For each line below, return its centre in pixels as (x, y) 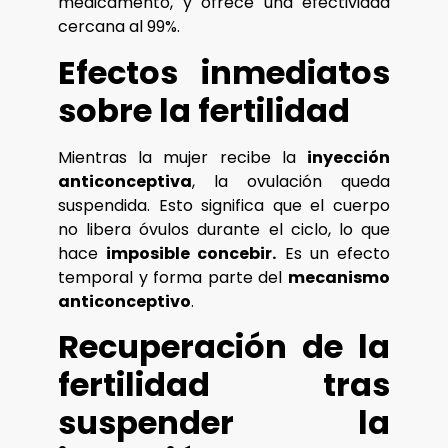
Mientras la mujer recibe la (182, 157)
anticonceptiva (125, 181)
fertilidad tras (224, 384)
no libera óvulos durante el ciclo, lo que (224, 229)
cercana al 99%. (119, 27)
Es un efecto (333, 253)
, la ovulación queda (291, 181)
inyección (348, 157)
